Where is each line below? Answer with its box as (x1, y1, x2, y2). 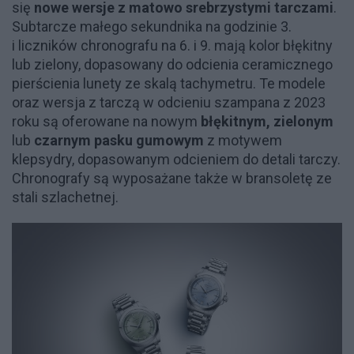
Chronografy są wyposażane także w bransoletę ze (12, 170, 332, 187)
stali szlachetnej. (12, 189, 119, 206)
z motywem (204, 132, 282, 149)
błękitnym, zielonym (201, 113, 333, 130)
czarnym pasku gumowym (34, 132, 204, 149)
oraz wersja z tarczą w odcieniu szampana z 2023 (12, 94, 326, 111)
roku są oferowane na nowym (12, 113, 201, 130)
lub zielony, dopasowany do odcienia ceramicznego (12, 56, 333, 73)
